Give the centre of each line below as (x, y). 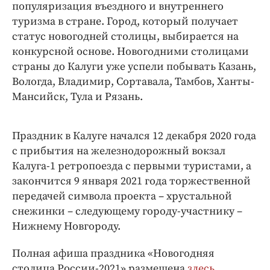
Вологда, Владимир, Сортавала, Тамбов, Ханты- (133, 81)
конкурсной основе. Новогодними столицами (130, 51)
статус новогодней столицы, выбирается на (125, 36)
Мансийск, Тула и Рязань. (77, 96)
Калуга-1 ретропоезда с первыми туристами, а (132, 166)
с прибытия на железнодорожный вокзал (119, 151)
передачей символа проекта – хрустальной (122, 196)
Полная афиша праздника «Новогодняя (113, 253)
